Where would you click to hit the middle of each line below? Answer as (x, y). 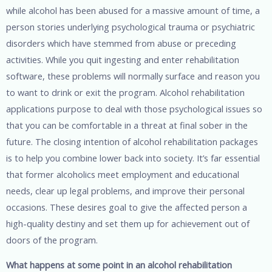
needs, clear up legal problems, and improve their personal (125, 190)
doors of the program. (52, 240)
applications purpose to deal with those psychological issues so (134, 108)
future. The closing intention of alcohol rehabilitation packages (132, 141)
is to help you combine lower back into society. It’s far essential (133, 158)
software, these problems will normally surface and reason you (133, 76)
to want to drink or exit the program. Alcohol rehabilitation (125, 92)
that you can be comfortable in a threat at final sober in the (127, 125)
